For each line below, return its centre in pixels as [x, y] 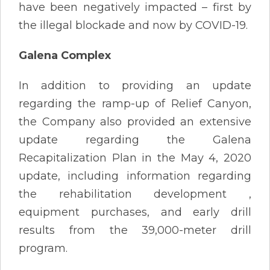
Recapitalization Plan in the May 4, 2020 [135, 158]
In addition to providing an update [135, 85]
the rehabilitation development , [135, 194]
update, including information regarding [135, 176]
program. [43, 248]
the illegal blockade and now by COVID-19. [133, 25]
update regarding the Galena [135, 140]
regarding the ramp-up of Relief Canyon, [135, 103]
